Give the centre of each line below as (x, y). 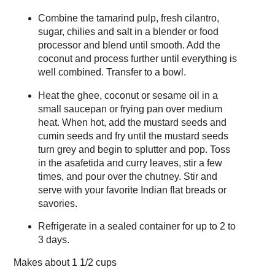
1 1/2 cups (94, 263)
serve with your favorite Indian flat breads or (132, 190)
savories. (57, 203)
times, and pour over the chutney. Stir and (127, 176)
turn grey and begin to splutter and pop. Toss (134, 149)
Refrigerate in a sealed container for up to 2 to (137, 227)
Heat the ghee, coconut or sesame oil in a (128, 95)
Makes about (43, 263)
